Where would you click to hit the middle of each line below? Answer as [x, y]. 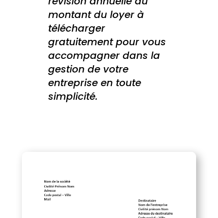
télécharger [76, 28]
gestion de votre [88, 69]
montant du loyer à [96, 15]
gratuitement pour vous [107, 42]
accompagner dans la [104, 55]
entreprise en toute [94, 83]
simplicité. [73, 96]
